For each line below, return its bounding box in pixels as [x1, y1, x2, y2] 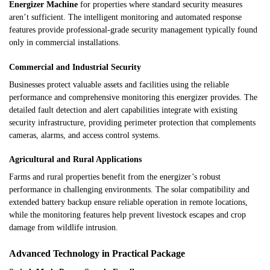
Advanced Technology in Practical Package [9, 248, 185, 260]
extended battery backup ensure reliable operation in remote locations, [9, 198, 248, 207]
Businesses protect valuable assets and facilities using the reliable [9, 80, 229, 89]
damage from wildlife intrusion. [9, 223, 118, 233]
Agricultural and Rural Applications [9, 155, 142, 165]
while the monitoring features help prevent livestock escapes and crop [9, 210, 246, 220]
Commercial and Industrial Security [9, 62, 141, 72]
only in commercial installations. [9, 38, 121, 48]
